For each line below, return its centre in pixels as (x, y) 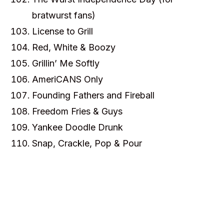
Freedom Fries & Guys (77, 111)
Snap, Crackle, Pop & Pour (87, 143)
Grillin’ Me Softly (66, 63)
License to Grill (62, 31)
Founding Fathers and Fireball (93, 95)
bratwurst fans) (64, 15)
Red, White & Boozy (74, 47)
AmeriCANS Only (67, 79)
